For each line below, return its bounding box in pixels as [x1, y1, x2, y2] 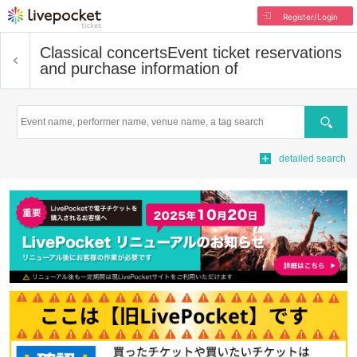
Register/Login [282, 12, 338, 22]
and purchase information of [40, 60, 238, 77]
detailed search [279, 153, 346, 164]
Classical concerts [40, 44, 167, 61]
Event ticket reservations [167, 44, 342, 61]
